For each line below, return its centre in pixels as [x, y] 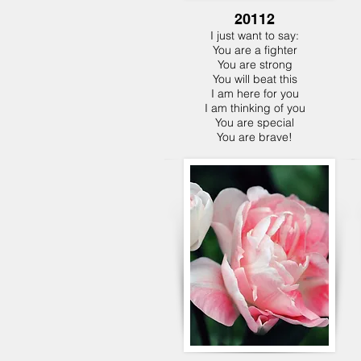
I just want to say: [255, 35]
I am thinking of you [255, 108]
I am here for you [255, 93]
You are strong [255, 64]
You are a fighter [255, 50]
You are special [255, 122]
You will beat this [255, 79]
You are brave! [255, 137]
